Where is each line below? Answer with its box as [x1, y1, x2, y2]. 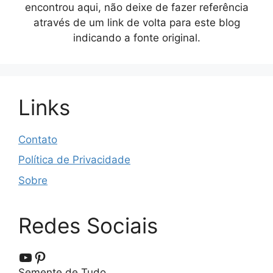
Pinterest [32, 247, 95, 266]
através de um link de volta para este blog [33, 16, 240, 29]
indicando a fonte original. [73, 31, 200, 44]
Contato [18, 133, 57, 146]
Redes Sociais [18, 212, 158, 238]
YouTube [18, 247, 77, 266]
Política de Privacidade [18, 154, 130, 166]
